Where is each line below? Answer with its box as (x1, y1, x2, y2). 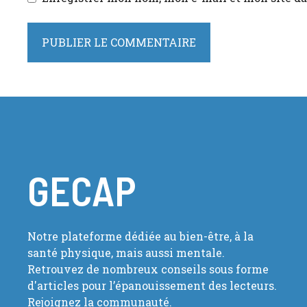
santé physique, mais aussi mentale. (27, 245, 225, 260)
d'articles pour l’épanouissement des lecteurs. (27, 278, 277, 293)
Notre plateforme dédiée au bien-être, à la (27, 229, 254, 244)
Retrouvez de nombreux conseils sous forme (27, 262, 269, 277)
